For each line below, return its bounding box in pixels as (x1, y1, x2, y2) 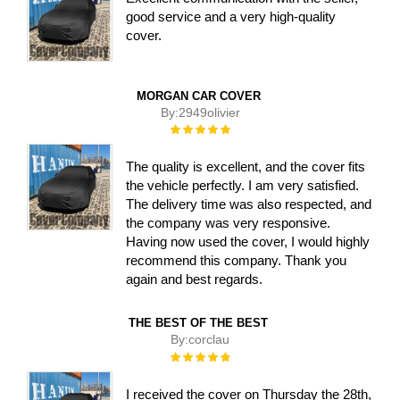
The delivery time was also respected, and (126, 196, 372, 212)
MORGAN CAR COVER (136, 88, 261, 103)
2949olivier (178, 104, 240, 120)
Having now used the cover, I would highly (126, 234, 371, 250)
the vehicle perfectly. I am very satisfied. (126, 178, 360, 194)
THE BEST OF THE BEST (129, 316, 268, 330)
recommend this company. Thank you (126, 253, 347, 269)
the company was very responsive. (126, 215, 331, 231)
